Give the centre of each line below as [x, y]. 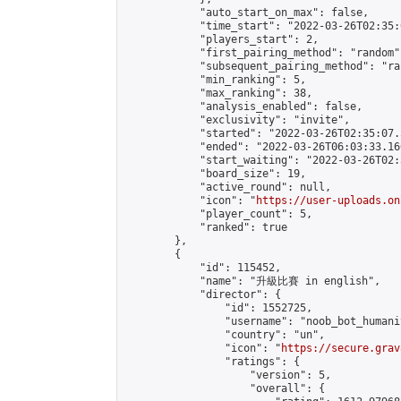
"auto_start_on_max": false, [247, 13]
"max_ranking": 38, [218, 93]
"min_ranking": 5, [215, 80]
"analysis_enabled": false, [243, 107]
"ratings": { [212, 362]
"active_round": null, [228, 187]
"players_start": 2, [222, 39]
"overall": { [225, 388]
